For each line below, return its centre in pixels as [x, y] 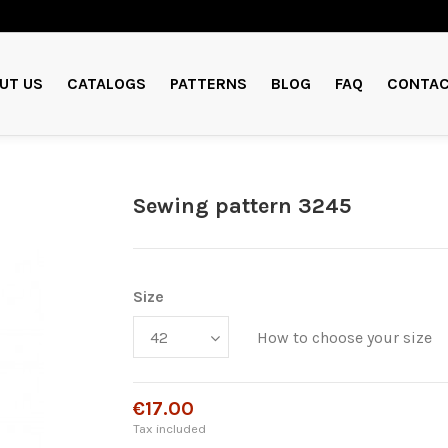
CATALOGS [106, 83]
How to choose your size [345, 338]
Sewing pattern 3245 [242, 206]
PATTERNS [208, 83]
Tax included [170, 428]
